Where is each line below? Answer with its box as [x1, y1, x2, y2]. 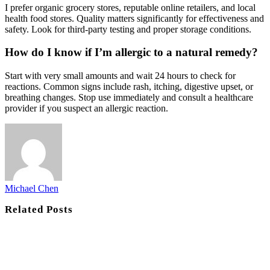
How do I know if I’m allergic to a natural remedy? [5, 46, 258, 59]
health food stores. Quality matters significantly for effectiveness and [5, 13, 264, 24]
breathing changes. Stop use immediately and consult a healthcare [5, 92, 253, 103]
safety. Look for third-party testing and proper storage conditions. [5, 24, 251, 34]
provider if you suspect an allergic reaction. [5, 103, 168, 114]
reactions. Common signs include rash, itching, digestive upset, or [5, 81, 253, 92]
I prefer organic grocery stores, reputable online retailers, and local [5, 2, 256, 13]
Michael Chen [5, 183, 58, 194]
